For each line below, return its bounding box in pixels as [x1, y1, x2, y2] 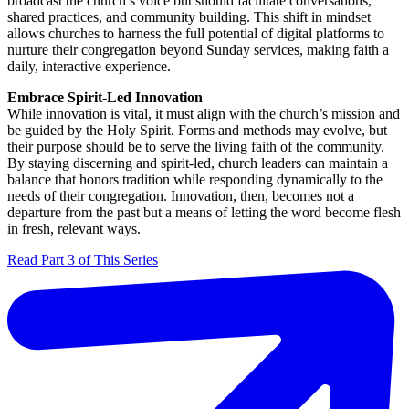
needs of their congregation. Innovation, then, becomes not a [7, 188, 354, 204]
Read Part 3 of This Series [7, 252, 158, 268]
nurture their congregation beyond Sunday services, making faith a [7, 42, 389, 58]
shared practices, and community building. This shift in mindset [7, 9, 371, 26]
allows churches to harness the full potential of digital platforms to [7, 26, 384, 42]
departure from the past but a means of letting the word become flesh [7, 204, 401, 221]
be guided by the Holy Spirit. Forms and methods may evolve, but [7, 122, 387, 139]
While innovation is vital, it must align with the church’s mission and [7, 106, 400, 122]
